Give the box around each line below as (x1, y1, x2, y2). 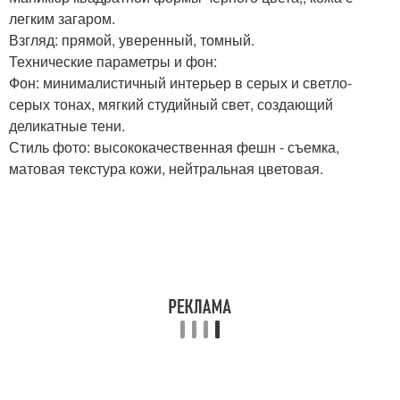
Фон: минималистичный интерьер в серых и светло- (9, 72, 352, 93)
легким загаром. (9, 8, 115, 29)
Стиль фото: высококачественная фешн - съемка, (9, 137, 339, 157)
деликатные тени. (9, 115, 125, 136)
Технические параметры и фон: (9, 51, 217, 71)
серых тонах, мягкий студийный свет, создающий (9, 94, 333, 114)
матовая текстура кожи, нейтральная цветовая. (9, 158, 323, 179)
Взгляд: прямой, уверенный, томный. (9, 29, 254, 50)
